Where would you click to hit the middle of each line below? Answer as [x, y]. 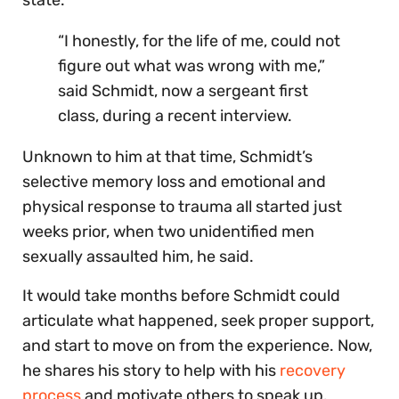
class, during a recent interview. [175, 115]
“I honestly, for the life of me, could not [199, 41]
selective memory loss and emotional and [174, 181]
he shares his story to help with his [151, 370]
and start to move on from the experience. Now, [197, 345]
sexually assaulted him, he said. [138, 256]
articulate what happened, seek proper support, [198, 320]
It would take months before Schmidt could [181, 295]
